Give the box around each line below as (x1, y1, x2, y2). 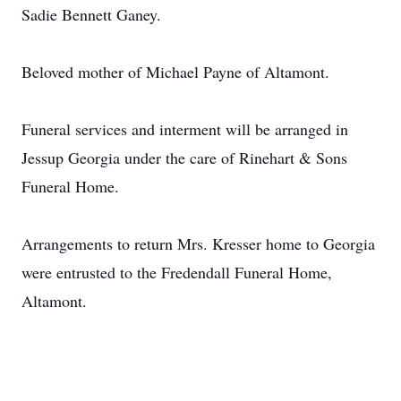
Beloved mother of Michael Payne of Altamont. (21, 61, 335, 82)
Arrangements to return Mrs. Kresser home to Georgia (21, 233, 375, 254)
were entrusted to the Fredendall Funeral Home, (21, 261, 332, 283)
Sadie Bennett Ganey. (21, 4, 166, 25)
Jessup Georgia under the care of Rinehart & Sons (21, 147, 347, 168)
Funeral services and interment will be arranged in (21, 118, 348, 140)
